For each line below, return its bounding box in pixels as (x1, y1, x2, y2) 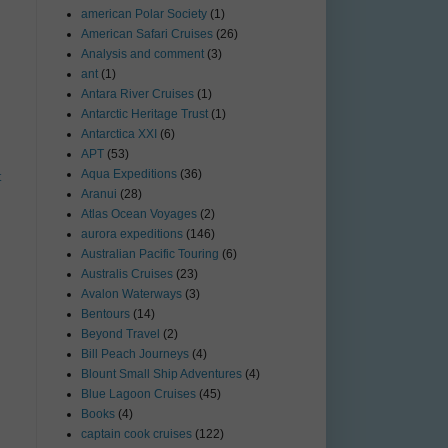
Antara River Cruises (81, 87, 194, 102)
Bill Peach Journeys (81, 347, 189, 362)
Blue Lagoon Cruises (81, 387, 196, 402)
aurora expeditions (81, 227, 183, 242)
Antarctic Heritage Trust (81, 107, 208, 122)
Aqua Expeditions (81, 167, 177, 182)
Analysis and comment (81, 47, 204, 62)
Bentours (81, 307, 130, 322)
